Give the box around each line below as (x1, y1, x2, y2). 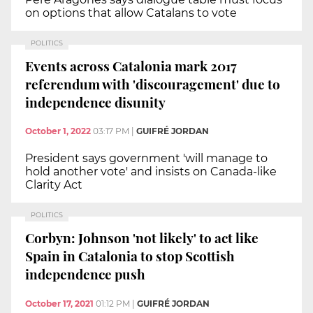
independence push (25, 264, 145, 283)
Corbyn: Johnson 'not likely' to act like (25, 228, 259, 247)
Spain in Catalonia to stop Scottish (25, 246, 235, 265)
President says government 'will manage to (25, 152, 268, 166)
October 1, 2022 (25, 126, 91, 137)
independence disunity (25, 92, 166, 111)
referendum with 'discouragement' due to (25, 74, 280, 93)
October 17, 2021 (25, 298, 94, 309)
